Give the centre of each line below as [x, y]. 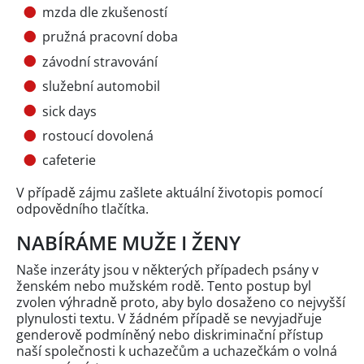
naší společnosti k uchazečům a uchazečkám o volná [177, 351]
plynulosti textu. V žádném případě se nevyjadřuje [169, 319]
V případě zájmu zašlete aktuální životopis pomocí [169, 193]
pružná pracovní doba [112, 37]
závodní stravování [100, 61]
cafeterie [69, 160]
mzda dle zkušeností [106, 13]
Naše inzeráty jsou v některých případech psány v [167, 270]
